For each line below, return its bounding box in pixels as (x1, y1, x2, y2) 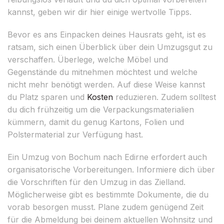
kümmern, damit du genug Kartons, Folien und (7, 116, 184, 127)
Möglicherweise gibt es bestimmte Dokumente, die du (7, 189, 208, 199)
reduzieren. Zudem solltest (113, 91, 216, 102)
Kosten (87, 91, 113, 102)
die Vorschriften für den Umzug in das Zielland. (7, 176, 185, 187)
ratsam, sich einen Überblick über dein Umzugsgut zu (7, 41, 212, 52)
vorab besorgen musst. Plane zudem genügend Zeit (7, 201, 203, 212)
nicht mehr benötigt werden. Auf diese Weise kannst (7, 79, 205, 89)
